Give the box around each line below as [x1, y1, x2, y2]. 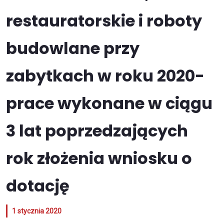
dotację [6, 174, 69, 197]
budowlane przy [6, 37, 139, 59]
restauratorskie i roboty [6, 9, 202, 32]
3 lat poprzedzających [6, 119, 188, 142]
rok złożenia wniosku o [6, 147, 192, 169]
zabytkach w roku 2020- [6, 64, 204, 87]
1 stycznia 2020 [12, 207, 61, 215]
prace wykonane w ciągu [6, 92, 212, 114]
